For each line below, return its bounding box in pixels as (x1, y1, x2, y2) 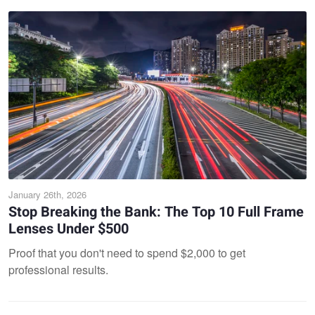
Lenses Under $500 (8, 218, 129, 239)
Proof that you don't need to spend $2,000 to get (8, 244, 245, 261)
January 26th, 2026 (8, 187, 86, 201)
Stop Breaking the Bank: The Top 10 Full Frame (8, 201, 304, 222)
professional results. (8, 261, 108, 278)
